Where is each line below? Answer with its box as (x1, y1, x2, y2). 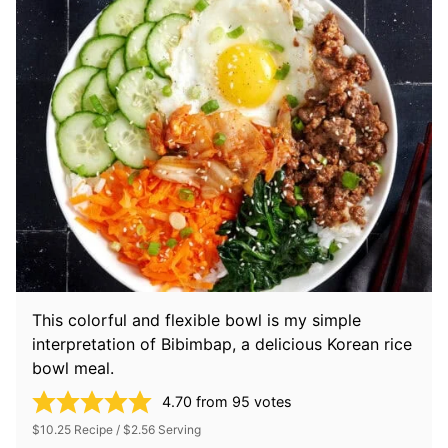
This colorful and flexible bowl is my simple (32, 309, 361, 330)
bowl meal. (32, 357, 114, 378)
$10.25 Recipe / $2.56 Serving (32, 421, 201, 437)
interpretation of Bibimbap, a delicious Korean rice (32, 333, 412, 354)
